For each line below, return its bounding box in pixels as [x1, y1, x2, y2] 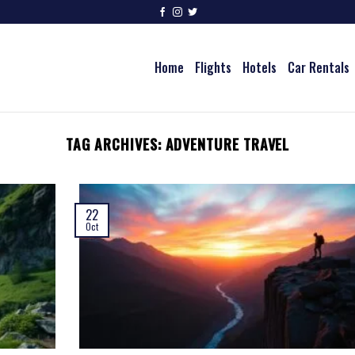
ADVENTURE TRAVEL [165, 133, 290, 155]
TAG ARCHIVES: [65, 133, 166, 155]
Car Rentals [287, 58, 349, 77]
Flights [194, 58, 231, 77]
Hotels [242, 58, 277, 77]
